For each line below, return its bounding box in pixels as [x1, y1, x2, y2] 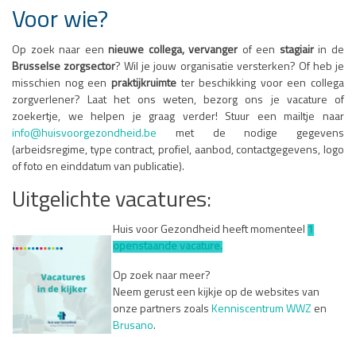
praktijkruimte [110, 77, 176, 90]
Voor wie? [12, 8, 108, 33]
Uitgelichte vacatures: [12, 189, 211, 212]
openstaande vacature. [113, 240, 222, 253]
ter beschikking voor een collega [176, 77, 344, 90]
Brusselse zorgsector [12, 60, 116, 73]
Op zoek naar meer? [113, 269, 211, 282]
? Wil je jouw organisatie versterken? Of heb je [115, 60, 345, 73]
